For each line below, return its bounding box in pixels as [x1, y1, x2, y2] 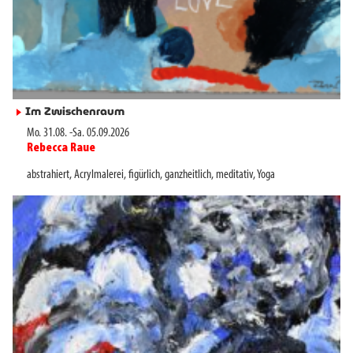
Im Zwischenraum [25, 102, 124, 121]
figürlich [128, 168, 160, 181]
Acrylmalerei [74, 168, 124, 181]
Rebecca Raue [27, 141, 95, 154]
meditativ [216, 168, 253, 181]
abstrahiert [27, 168, 69, 181]
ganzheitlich [165, 168, 211, 181]
